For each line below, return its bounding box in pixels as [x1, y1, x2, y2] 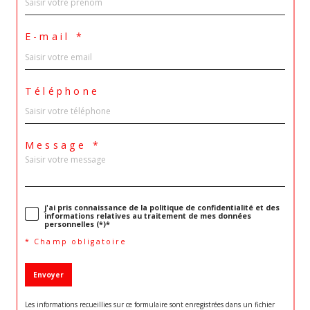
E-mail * [25, 30, 84, 44]
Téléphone [25, 84, 100, 98]
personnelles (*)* [44, 219, 110, 230]
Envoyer [33, 269, 64, 280]
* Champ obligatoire [25, 236, 127, 246]
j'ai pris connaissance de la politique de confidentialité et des [44, 203, 280, 213]
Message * [25, 138, 102, 152]
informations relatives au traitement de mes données [44, 211, 251, 221]
